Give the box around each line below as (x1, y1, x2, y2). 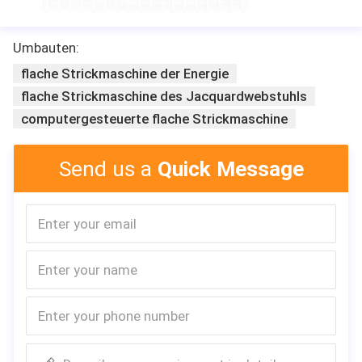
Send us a (58, 156, 158, 181)
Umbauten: (13, 39, 79, 56)
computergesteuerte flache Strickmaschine (21, 110, 288, 127)
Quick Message (157, 156, 304, 181)
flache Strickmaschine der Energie (21, 65, 229, 82)
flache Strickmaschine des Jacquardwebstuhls (21, 87, 307, 104)
